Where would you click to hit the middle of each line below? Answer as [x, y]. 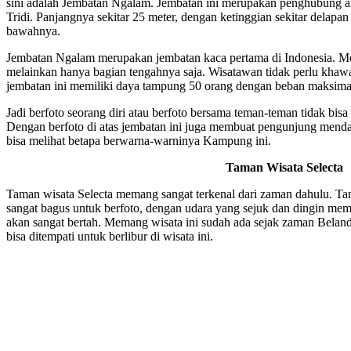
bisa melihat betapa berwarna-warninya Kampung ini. [139, 140]
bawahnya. [33, 31]
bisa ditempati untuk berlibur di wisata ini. [110, 236]
